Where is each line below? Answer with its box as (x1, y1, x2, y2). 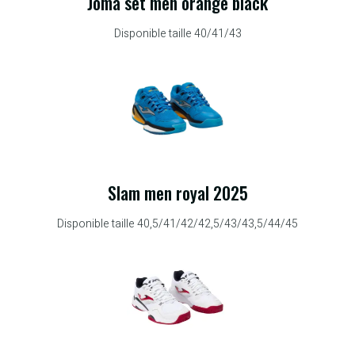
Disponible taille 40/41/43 (113, 25, 242, 42)
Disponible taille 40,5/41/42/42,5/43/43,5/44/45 (57, 216, 298, 233)
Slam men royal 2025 (107, 180, 248, 206)
